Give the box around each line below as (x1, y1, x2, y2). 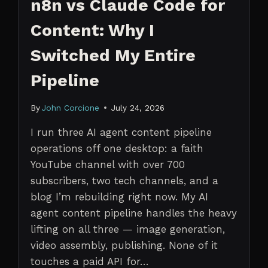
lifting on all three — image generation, (30, 223, 225, 235)
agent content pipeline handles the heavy (30, 206, 237, 219)
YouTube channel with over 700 (30, 158, 185, 170)
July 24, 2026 (111, 102, 165, 112)
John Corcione (41, 102, 99, 112)
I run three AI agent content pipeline (30, 126, 212, 138)
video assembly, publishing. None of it (30, 239, 218, 251)
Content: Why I (30, 20, 154, 41)
